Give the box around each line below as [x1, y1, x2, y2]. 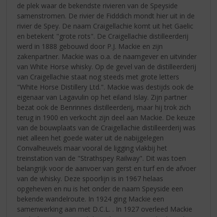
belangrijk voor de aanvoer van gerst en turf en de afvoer [17, 163, 197, 173]
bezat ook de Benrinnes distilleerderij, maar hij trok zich [17, 102, 191, 112]
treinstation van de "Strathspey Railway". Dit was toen [17, 153, 186, 163]
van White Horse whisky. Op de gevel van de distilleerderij [17, 62, 197, 71]
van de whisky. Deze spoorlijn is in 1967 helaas [17, 173, 164, 183]
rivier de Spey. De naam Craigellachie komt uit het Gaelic [17, 21, 194, 31]
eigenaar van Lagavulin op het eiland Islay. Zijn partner [17, 92, 187, 102]
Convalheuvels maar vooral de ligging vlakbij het [17, 143, 168, 153]
